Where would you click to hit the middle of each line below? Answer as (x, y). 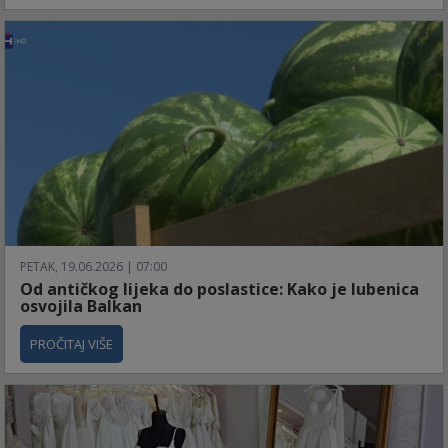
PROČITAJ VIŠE (71, 344)
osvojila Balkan (81, 306)
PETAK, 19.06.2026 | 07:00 (93, 267)
